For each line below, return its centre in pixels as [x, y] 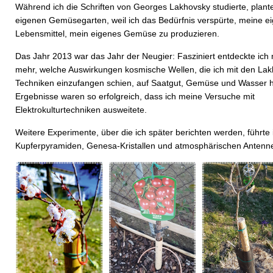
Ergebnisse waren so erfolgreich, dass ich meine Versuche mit [135, 96]
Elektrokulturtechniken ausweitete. [81, 110]
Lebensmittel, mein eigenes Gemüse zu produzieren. [117, 34]
